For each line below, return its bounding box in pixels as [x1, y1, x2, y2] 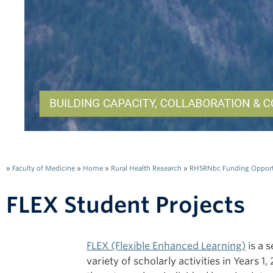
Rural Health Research [111, 164, 182, 173]
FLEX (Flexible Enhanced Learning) [87, 240, 246, 252]
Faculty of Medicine [12, 164, 75, 173]
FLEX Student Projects [6, 191, 245, 219]
